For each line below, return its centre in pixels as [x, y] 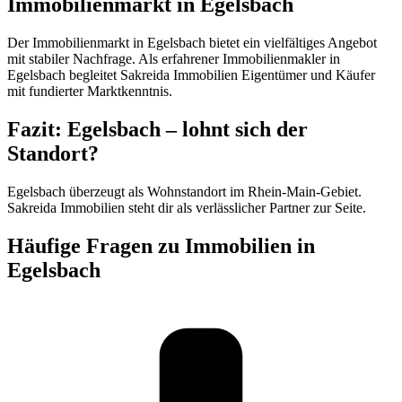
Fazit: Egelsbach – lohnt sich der [157, 130]
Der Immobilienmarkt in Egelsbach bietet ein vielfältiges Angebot [192, 43]
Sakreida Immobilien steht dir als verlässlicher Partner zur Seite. [187, 207]
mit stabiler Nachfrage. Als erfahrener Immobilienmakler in [174, 59]
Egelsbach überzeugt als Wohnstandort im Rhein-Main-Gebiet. [184, 191]
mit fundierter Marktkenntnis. [90, 92]
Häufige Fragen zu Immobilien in [161, 245]
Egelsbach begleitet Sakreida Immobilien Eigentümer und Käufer [191, 75]
